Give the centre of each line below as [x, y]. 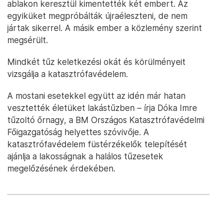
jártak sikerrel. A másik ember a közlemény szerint [105, 28]
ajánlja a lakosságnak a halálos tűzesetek [85, 156]
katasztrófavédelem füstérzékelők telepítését [97, 144]
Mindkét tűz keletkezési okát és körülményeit [96, 62]
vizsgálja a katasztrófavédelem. [68, 74]
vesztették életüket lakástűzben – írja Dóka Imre [102, 108]
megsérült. [28, 40]
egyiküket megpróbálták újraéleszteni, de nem [97, 16]
